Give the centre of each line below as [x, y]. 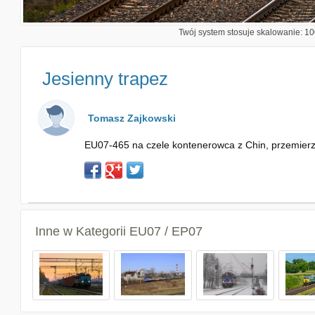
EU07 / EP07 [166, 231]
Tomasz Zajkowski [131, 118]
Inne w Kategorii [82, 231]
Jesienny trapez [105, 79]
